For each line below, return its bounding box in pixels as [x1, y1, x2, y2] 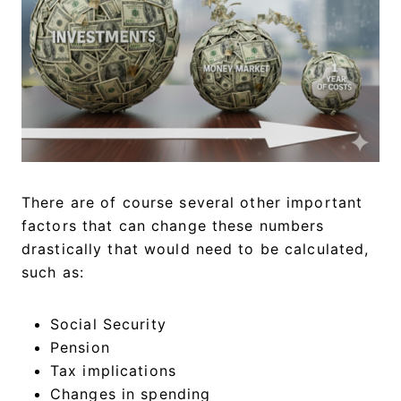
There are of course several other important [21, 192, 363, 211]
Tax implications [50, 361, 183, 380]
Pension [50, 337, 110, 356]
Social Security [50, 314, 166, 333]
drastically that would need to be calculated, [21, 239, 370, 258]
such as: [21, 262, 84, 281]
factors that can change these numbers [21, 216, 325, 235]
